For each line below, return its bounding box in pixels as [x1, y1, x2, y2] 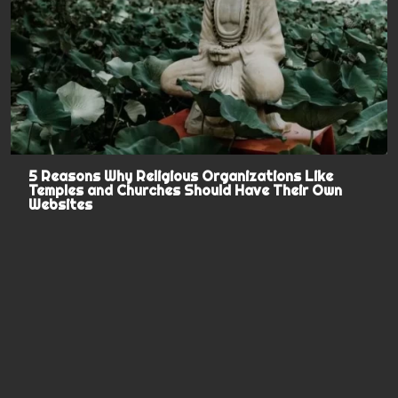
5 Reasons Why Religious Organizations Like [28, 167, 334, 186]
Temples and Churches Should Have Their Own [28, 181, 343, 200]
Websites [28, 195, 93, 214]
